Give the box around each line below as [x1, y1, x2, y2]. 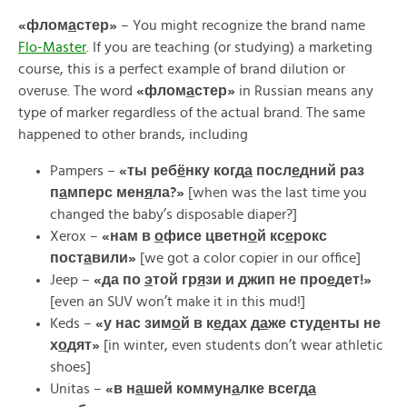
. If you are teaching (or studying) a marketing [86, 40, 372, 55]
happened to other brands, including [18, 127, 248, 142]
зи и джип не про [205, 273, 327, 287]
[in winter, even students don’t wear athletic [100, 338, 383, 352]
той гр [153, 273, 197, 287]
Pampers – [50, 164, 119, 178]
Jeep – [50, 273, 94, 287]
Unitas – [50, 382, 105, 396]
